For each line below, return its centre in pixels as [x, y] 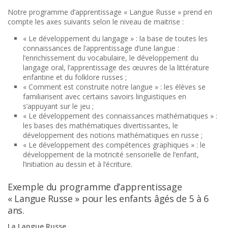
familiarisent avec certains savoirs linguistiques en [105, 96]
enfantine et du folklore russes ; [75, 77]
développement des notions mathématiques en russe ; [113, 135]
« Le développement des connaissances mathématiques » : [120, 116]
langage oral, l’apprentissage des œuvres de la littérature [116, 67]
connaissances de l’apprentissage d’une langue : [101, 48]
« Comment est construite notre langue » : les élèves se [114, 87]
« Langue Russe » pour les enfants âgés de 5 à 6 [108, 198]
